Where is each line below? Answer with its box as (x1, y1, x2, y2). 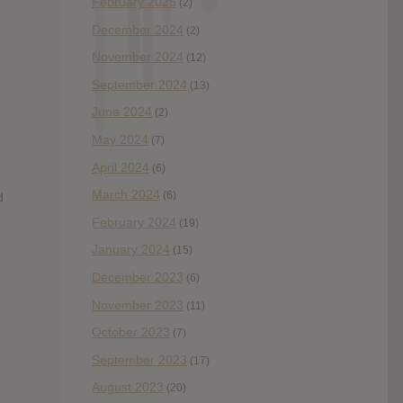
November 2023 (92, 297, 184, 312)
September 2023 (92, 352, 187, 367)
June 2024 (92, 104, 152, 120)
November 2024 (92, 49, 184, 65)
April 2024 (92, 159, 149, 175)
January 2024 (92, 242, 170, 257)
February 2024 (92, 214, 176, 229)
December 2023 (92, 269, 184, 284)
